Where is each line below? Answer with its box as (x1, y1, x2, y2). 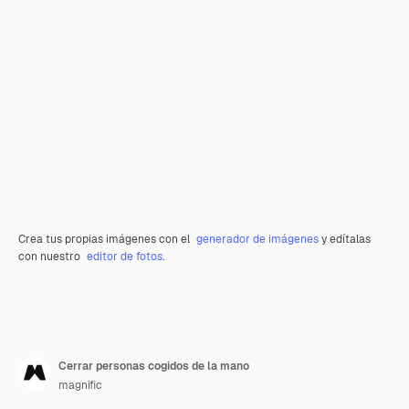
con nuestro (18, 249, 83, 265)
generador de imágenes (196, 232, 319, 247)
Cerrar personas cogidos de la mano (58, 359, 249, 374)
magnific (58, 378, 102, 393)
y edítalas (319, 232, 371, 247)
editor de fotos (87, 249, 163, 265)
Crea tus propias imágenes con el (18, 232, 193, 247)
